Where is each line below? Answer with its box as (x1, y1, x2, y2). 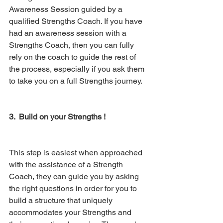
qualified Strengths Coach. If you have (9, 16, 144, 26)
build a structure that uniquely (9, 195, 114, 205)
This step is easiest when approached (9, 147, 144, 157)
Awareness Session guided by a (9, 4, 124, 14)
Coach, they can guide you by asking (9, 171, 141, 181)
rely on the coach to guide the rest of (9, 52, 138, 62)
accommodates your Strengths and (9, 207, 133, 217)
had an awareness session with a (9, 28, 128, 38)
